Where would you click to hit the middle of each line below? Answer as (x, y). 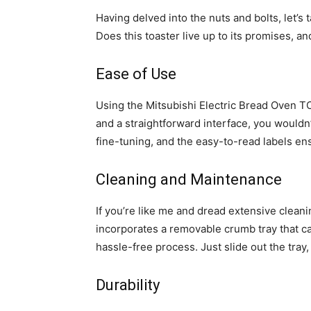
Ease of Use (136, 74)
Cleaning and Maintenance (189, 179)
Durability (128, 285)
